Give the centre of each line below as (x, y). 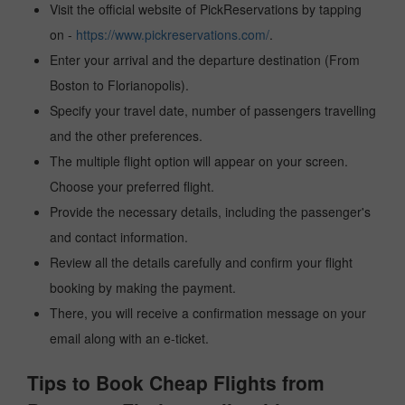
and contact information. (119, 237)
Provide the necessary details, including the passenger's (210, 212)
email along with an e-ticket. (129, 338)
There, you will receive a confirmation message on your (208, 313)
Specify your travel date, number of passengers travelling (213, 110)
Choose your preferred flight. (132, 186)
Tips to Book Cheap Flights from (176, 382)
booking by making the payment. (143, 287)
